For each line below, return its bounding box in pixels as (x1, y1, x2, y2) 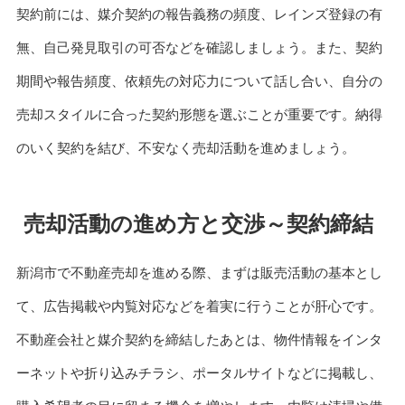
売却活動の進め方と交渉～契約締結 (23, 212, 373, 237)
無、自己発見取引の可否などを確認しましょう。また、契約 (15, 40, 382, 56)
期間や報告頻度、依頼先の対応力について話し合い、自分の (15, 73, 382, 89)
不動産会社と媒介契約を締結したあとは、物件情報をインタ (15, 332, 382, 348)
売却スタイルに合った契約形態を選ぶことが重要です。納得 (15, 107, 382, 123)
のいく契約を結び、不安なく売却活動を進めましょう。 (15, 140, 355, 156)
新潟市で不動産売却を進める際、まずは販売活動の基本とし (15, 265, 382, 281)
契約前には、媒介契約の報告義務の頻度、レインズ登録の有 (15, 6, 382, 23)
